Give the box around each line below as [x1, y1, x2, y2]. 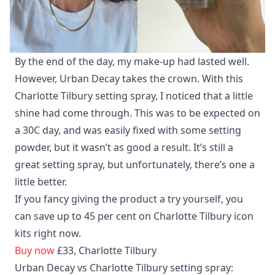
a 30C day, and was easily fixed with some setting [15, 123, 241, 137]
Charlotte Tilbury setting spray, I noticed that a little [15, 89, 253, 103]
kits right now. [15, 227, 81, 241]
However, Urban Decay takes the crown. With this [15, 72, 243, 86]
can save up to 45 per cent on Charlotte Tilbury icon [15, 209, 254, 223]
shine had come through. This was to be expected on [15, 106, 260, 120]
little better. [15, 175, 67, 189]
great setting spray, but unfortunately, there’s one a [15, 158, 255, 172]
